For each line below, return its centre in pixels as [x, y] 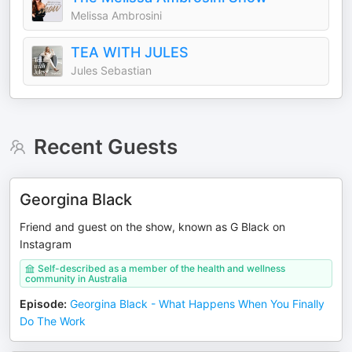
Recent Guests [105, 147]
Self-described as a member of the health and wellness [161, 268]
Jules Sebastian [111, 70]
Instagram [46, 244]
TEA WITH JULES [130, 52]
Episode [42, 304]
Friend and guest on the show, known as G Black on [152, 227]
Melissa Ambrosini [116, 15]
